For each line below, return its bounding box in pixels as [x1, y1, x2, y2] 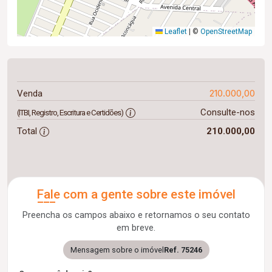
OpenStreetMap [200, 27, 252, 36]
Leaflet [163, 27, 187, 36]
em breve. [117, 223, 155, 233]
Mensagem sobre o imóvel [70, 245, 164, 254]
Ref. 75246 [163, 245, 202, 254]
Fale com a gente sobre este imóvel [36, 187, 236, 202]
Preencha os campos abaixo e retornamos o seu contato [22, 210, 250, 220]
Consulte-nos [200, 107, 255, 118]
